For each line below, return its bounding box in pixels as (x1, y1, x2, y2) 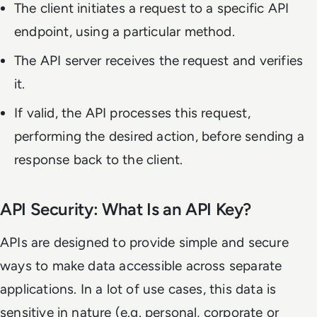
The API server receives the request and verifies (14, 52, 304, 69)
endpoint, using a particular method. (14, 23, 235, 40)
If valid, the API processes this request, (14, 104, 250, 121)
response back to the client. (14, 151, 183, 168)
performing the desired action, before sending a (14, 127, 304, 144)
